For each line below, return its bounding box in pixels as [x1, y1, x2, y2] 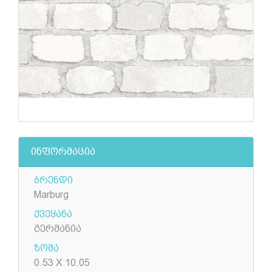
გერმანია [34, 223, 81, 235]
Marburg [34, 189, 69, 201]
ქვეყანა [34, 208, 72, 220]
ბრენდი [34, 174, 73, 186]
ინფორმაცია [31, 146, 95, 158]
